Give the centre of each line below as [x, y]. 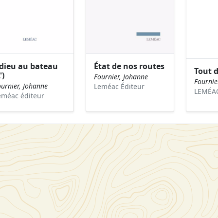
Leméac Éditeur [119, 87]
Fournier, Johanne [121, 77]
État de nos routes [129, 66]
